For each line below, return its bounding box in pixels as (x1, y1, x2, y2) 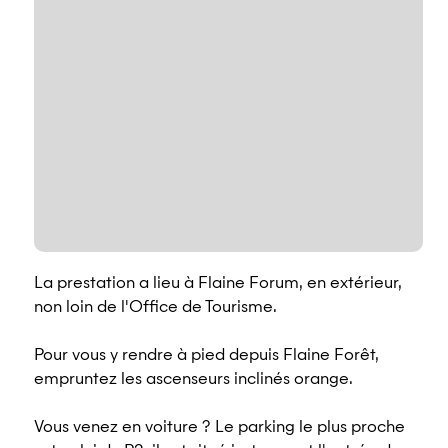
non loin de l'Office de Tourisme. (34, 300, 277, 316)
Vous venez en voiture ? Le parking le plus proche (34, 420, 405, 436)
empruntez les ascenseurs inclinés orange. (34, 372, 353, 388)
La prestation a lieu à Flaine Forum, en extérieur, (34, 276, 402, 292)
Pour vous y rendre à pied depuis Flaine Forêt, (34, 348, 379, 364)
